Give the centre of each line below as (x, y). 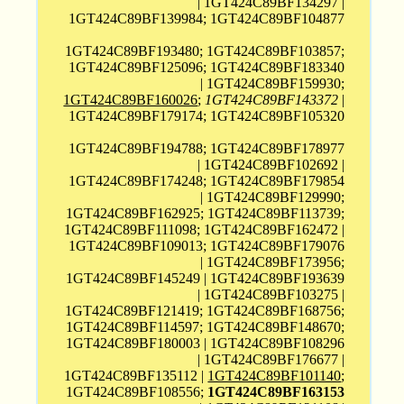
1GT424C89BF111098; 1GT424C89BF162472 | (205, 230)
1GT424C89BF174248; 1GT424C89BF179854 (207, 181)
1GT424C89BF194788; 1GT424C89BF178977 (207, 149)
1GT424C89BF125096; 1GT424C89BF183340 (207, 68)
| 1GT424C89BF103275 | (271, 295)
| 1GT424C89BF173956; (273, 262)
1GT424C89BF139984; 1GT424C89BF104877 (207, 19)
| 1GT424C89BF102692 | (271, 165)
